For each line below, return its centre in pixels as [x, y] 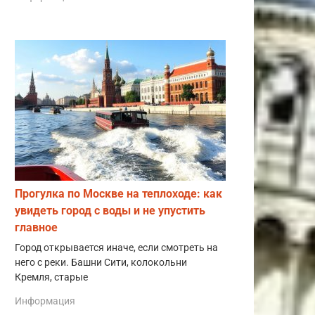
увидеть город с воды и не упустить [110, 211]
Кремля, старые [51, 278]
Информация [45, 301]
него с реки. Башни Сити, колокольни [101, 263]
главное [36, 228]
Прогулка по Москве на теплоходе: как [118, 194]
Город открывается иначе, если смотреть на [116, 248]
